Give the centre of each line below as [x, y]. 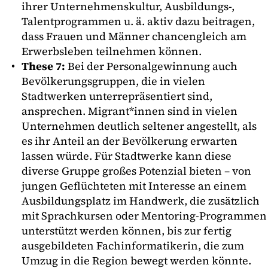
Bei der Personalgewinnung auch [151, 66]
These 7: [43, 66]
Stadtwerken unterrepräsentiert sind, [117, 96]
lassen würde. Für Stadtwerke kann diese [127, 156]
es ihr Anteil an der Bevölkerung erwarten [130, 141]
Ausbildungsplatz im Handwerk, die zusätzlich [141, 200]
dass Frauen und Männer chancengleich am [134, 36]
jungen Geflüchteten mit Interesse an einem [134, 185]
